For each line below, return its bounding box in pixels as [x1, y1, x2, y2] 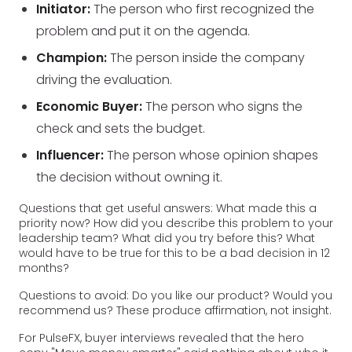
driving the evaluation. [36, 70, 173, 89]
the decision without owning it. [36, 167, 223, 186]
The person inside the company [107, 48, 306, 67]
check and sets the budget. [36, 119, 206, 137]
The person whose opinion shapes [104, 145, 319, 164]
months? [19, 259, 69, 276]
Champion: [36, 48, 108, 67]
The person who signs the [142, 97, 303, 115]
